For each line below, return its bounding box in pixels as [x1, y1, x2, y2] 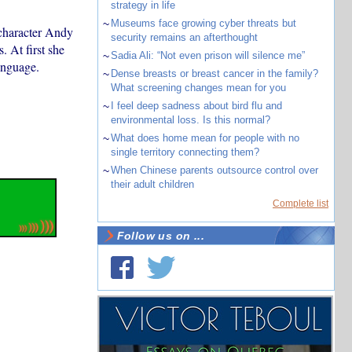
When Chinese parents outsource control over [110, 164, 318, 176]
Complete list [273, 198, 328, 209]
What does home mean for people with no [110, 132, 299, 144]
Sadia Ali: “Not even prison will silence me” [110, 49, 305, 61]
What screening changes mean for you [110, 82, 286, 93]
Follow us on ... [116, 229, 205, 242]
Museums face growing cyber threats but [110, 17, 296, 29]
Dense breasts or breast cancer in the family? [110, 68, 318, 79]
